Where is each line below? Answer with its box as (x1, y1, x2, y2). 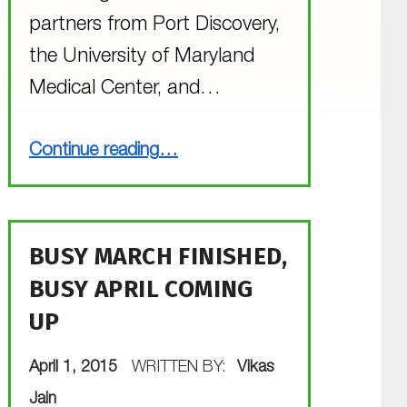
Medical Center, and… (28, 78, 221, 99)
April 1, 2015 (28, 360, 122, 377)
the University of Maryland (28, 46, 254, 67)
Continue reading (28, 143, 159, 162)
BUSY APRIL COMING (28, 275, 253, 304)
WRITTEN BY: (132, 360, 231, 377)
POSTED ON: (28, 345, 57, 362)
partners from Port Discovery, (28, 15, 280, 35)
